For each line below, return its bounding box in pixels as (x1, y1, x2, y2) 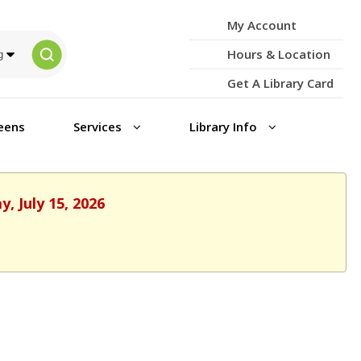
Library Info (189, 118, 260, 135)
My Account (226, 17, 297, 33)
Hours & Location (226, 46, 330, 62)
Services (73, 118, 125, 135)
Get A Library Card (226, 75, 334, 91)
